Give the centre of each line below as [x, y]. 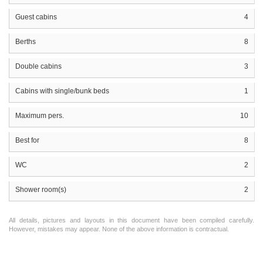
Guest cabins [36, 17]
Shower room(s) [41, 189]
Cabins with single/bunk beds [62, 91]
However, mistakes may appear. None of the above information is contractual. [119, 229]
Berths [26, 41]
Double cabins [38, 66]
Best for [27, 140]
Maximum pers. [40, 115]
